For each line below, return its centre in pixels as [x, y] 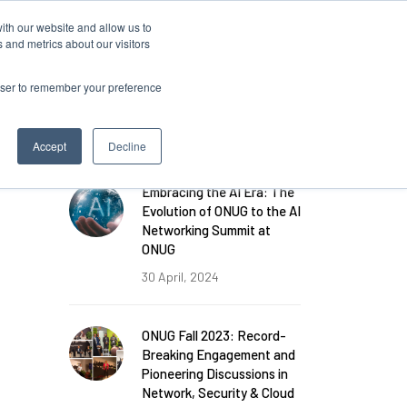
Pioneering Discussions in [215, 373]
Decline [127, 146]
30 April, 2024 [180, 277]
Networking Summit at [206, 230]
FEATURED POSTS [141, 122]
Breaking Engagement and [218, 354]
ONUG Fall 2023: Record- [214, 335]
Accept [50, 146]
